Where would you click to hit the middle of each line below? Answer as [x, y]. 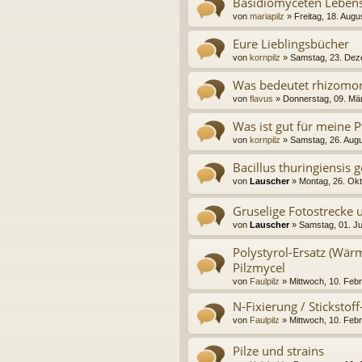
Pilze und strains [278, 350]
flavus [261, 99]
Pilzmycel [259, 268]
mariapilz [267, 17]
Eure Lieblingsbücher [291, 44]
